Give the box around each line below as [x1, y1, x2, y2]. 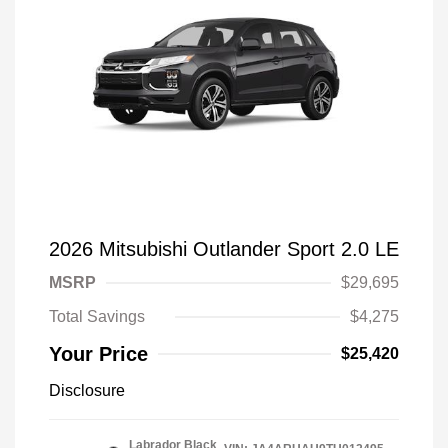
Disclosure [49, 381, 125, 399]
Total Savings [49, 307, 145, 325]
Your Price [49, 342, 148, 365]
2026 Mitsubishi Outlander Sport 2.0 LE [49, 237, 399, 260]
